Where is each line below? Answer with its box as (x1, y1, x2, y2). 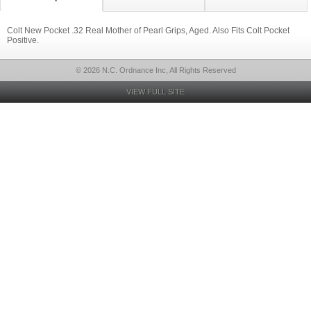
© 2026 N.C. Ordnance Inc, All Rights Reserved (75, 66, 236, 74)
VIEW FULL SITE (126, 87, 185, 96)
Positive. (7, 35, 39, 45)
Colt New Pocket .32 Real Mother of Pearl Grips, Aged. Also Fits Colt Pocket (7, 26, 289, 35)
